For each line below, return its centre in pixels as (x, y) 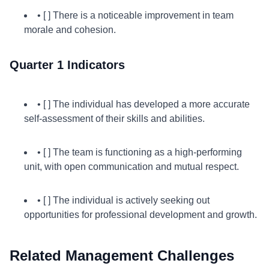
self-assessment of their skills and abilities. (114, 119)
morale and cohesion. (70, 30)
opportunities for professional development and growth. (141, 215)
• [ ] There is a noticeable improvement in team (135, 15)
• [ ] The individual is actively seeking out (123, 200)
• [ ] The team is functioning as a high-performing (140, 152)
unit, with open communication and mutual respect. (131, 167)
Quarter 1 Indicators (67, 65)
